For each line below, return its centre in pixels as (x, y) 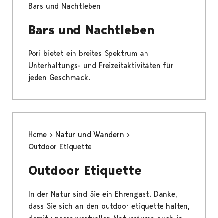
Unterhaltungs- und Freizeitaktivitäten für (101, 66)
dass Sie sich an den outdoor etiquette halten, (109, 206)
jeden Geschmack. (59, 78)
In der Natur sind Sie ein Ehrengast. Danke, (103, 194)
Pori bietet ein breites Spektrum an (88, 54)
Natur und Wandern (91, 135)
